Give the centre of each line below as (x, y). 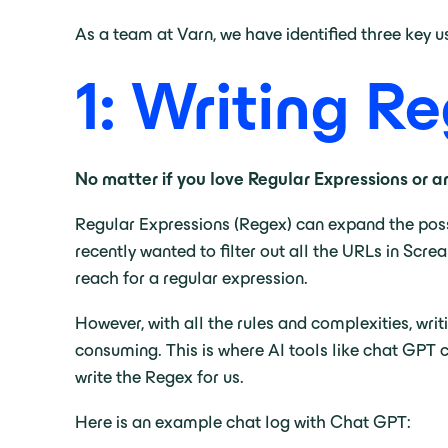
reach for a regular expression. (191, 278)
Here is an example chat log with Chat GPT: (243, 422)
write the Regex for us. (161, 377)
